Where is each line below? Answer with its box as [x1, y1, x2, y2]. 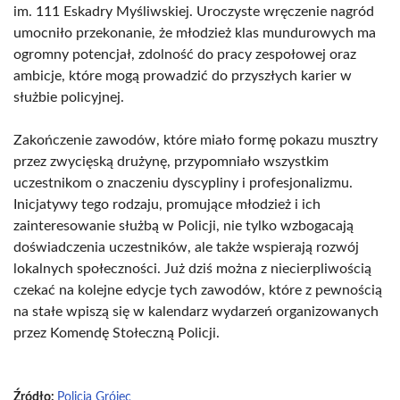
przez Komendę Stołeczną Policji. [13, 326, 220, 340]
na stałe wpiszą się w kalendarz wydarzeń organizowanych [13, 304, 379, 319]
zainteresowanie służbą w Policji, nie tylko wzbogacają [13, 219, 354, 233]
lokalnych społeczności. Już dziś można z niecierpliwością [13, 262, 371, 276]
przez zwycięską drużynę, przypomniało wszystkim [13, 154, 329, 169]
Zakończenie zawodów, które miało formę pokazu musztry [13, 133, 378, 147]
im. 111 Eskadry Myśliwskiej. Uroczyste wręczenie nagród [13, 4, 374, 19]
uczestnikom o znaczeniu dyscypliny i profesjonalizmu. [13, 176, 353, 190]
